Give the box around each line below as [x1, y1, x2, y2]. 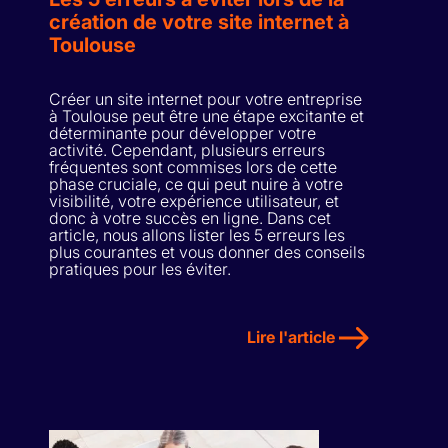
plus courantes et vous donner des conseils [49, 242, 365, 263]
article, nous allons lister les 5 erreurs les [49, 225, 345, 246]
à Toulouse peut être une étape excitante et [49, 106, 364, 127]
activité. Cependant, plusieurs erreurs [49, 140, 325, 161]
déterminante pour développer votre [49, 123, 316, 144]
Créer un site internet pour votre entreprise [49, 89, 362, 110]
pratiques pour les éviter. [49, 259, 231, 280]
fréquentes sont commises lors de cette [49, 157, 337, 178]
